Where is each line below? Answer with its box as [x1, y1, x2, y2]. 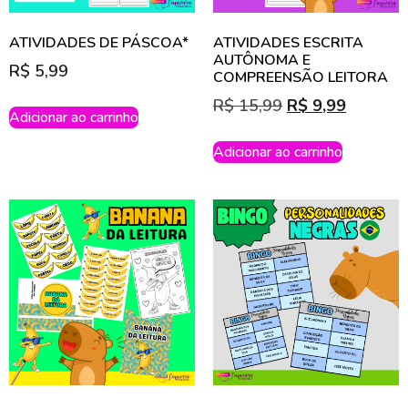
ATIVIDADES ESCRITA [213, 33, 363, 54]
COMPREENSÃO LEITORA [213, 67, 388, 88]
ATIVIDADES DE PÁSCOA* [9, 33, 189, 54]
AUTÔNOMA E [213, 50, 311, 71]
